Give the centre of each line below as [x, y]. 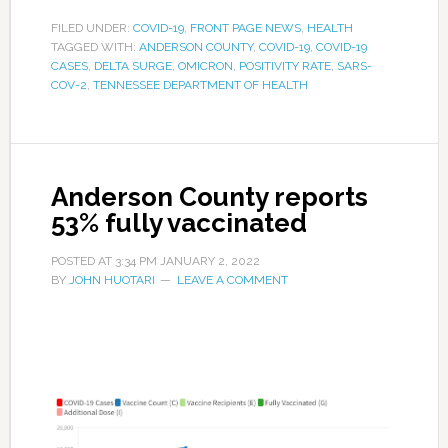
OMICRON [205, 65]
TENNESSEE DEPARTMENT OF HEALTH [200, 84]
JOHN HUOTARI [111, 279]
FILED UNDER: [91, 27]
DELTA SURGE [132, 65]
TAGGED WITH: [94, 46]
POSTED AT [82, 260]
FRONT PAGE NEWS [245, 27]
